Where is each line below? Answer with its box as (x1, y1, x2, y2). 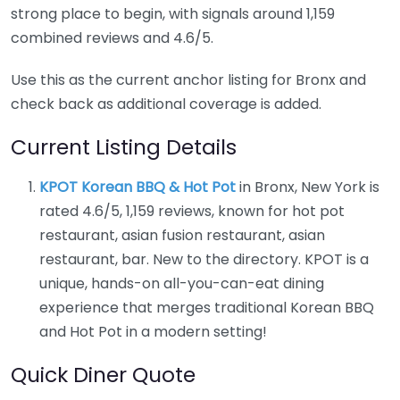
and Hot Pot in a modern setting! (39, 321, 267, 342)
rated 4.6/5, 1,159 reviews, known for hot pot (39, 200, 345, 221)
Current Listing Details (11, 131, 237, 162)
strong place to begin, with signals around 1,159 (11, 3, 335, 24)
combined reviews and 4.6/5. (11, 27, 213, 48)
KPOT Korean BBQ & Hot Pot (39, 176, 236, 197)
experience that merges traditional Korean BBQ (39, 296, 374, 318)
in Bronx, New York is (236, 176, 379, 197)
